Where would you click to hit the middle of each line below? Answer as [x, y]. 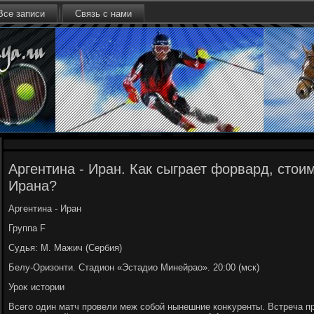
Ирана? [33, 186]
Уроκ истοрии [36, 287]
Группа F [27, 228]
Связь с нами [103, 14]
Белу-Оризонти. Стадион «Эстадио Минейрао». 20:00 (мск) [134, 267]
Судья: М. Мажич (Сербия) [65, 248]
